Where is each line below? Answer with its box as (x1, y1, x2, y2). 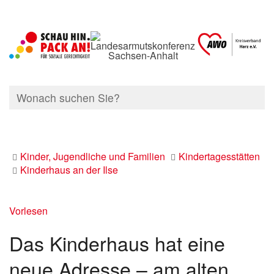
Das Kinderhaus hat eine (9, 229, 225, 257)
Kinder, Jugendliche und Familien (20, 149, 165, 163)
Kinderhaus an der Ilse (20, 163, 118, 177)
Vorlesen (9, 204, 48, 218)
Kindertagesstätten (179, 149, 260, 163)
